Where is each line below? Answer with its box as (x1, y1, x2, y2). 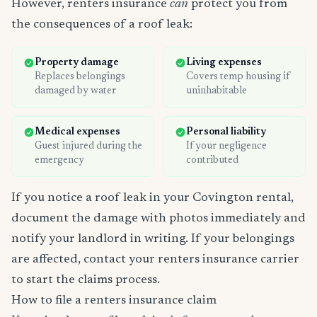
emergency (35, 156, 84, 166)
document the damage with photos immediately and (11, 212, 306, 226)
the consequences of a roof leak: (11, 18, 192, 32)
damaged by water (35, 86, 116, 97)
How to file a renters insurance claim (11, 294, 217, 308)
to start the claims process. (11, 274, 160, 287)
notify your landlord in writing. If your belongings (11, 233, 294, 246)
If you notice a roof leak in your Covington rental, (11, 192, 294, 205)
